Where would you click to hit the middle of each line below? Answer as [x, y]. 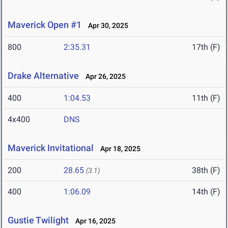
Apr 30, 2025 [106, 26]
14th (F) [206, 192]
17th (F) [206, 47]
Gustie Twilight [38, 220]
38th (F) [206, 170]
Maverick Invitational [51, 148]
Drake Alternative [43, 76]
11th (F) [206, 98]
